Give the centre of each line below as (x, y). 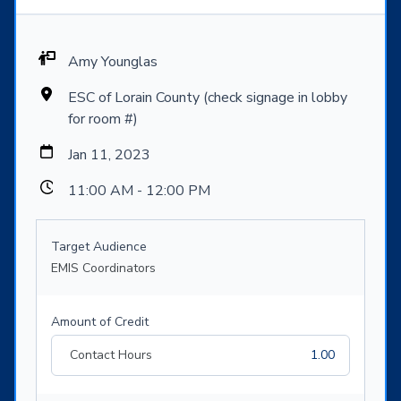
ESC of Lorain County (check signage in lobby (208, 98)
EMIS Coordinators (103, 269)
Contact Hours (111, 355)
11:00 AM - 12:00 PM (139, 191)
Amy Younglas (113, 62)
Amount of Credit (100, 322)
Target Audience (99, 247)
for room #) (103, 119)
